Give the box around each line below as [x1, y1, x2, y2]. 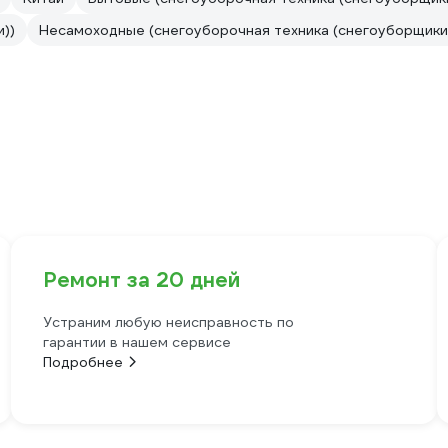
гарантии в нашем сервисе [42, 333, 231, 352]
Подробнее [42, 353, 123, 372]
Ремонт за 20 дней [42, 267, 240, 294]
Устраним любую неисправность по [42, 313, 294, 332]
